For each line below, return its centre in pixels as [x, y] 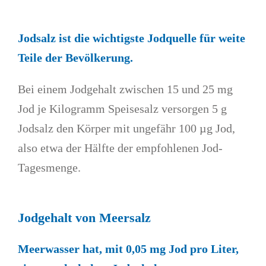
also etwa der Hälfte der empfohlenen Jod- [121, 148]
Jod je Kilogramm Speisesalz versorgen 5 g [123, 109]
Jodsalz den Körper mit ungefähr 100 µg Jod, [127, 129]
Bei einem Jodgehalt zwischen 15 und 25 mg [126, 89]
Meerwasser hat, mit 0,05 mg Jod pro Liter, [129, 249]
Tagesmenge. [50, 168]
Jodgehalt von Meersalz [85, 218]
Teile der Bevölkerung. [76, 58]
